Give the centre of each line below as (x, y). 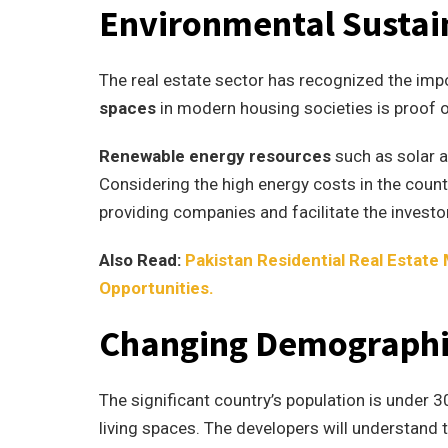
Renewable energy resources (215, 156)
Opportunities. (156, 288)
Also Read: (142, 260)
